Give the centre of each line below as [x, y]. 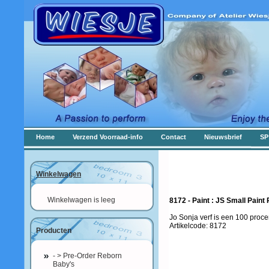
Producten [54, 231]
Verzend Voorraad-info [108, 137]
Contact [174, 137]
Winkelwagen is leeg [81, 200]
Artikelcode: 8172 [198, 226]
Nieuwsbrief [223, 137]
